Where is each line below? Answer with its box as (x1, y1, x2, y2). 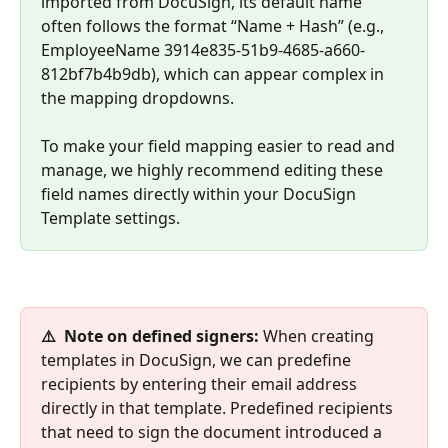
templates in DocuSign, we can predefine (41, 349, 355, 372)
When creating (263, 325, 378, 348)
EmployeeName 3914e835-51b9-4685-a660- (41, 38, 365, 61)
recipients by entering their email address (41, 373, 361, 396)
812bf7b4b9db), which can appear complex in (41, 62, 388, 85)
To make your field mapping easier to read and (41, 134, 399, 157)
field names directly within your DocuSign (41, 182, 360, 205)
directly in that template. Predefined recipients (41, 397, 397, 420)
